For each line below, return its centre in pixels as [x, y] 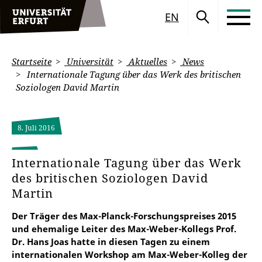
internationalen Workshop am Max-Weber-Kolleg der [130, 254]
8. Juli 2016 [36, 128]
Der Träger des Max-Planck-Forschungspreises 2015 [124, 216]
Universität [89, 61]
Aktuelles [147, 61]
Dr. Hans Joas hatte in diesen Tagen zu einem [111, 242]
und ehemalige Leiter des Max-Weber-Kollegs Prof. [124, 229]
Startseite [32, 61]
